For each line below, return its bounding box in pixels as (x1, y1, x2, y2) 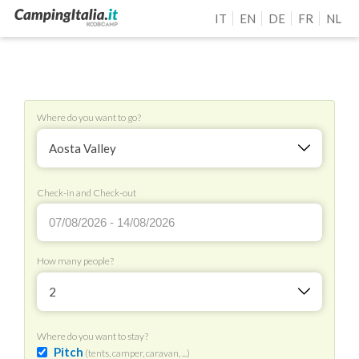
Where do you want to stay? (37, 329, 148, 342)
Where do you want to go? (37, 111, 141, 123)
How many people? (37, 255, 114, 267)
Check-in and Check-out (37, 186, 136, 199)
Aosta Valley (49, 140, 116, 155)
